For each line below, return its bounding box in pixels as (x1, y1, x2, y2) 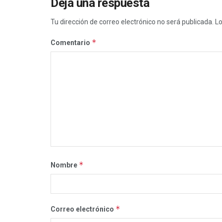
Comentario (51, 38, 92, 47)
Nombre (51, 161, 79, 169)
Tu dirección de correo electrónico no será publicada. (51, 17, 214, 26)
